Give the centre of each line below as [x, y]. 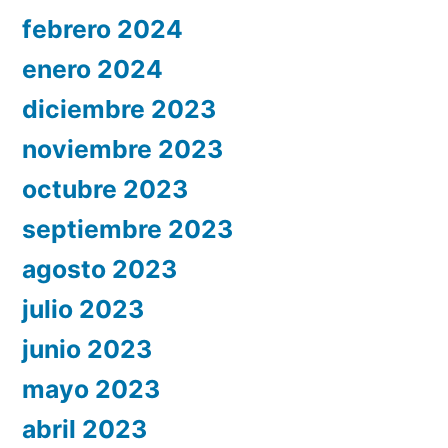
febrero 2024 [102, 28]
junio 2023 [87, 348]
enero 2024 [92, 68]
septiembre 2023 [127, 228]
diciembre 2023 [119, 108]
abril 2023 [84, 428]
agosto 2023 [99, 268]
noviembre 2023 [122, 148]
